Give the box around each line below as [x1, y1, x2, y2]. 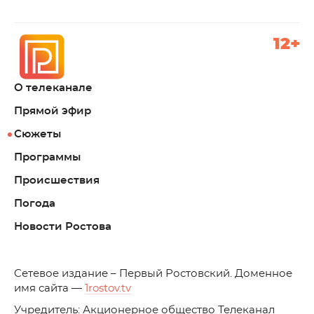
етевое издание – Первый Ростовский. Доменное [22, 268, 292, 279]
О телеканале [14, 83, 93, 93]
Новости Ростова [14, 221, 111, 232]
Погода [14, 198, 55, 209]
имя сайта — [14, 283, 85, 294]
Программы [14, 152, 81, 163]
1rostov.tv [85, 283, 131, 294]
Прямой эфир [14, 106, 91, 116]
